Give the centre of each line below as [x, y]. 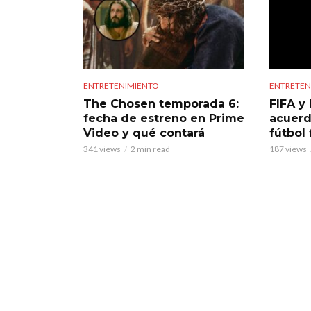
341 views [102, 149]
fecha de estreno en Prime [164, 119]
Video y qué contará [144, 133]
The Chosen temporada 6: [161, 104]
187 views [288, 149]
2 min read [150, 149]
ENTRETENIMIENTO [121, 86]
